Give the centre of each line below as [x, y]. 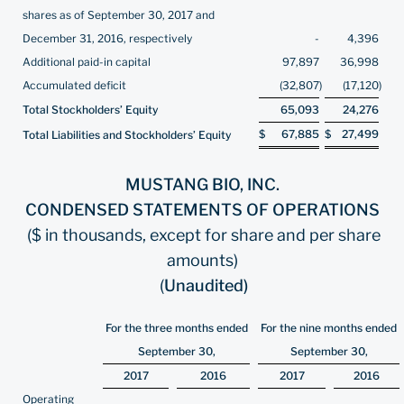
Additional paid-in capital [87, 62]
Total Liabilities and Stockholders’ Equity [127, 135]
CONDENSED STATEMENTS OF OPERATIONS [202, 210]
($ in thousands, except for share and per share [204, 235]
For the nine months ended [329, 328]
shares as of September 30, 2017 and [119, 15]
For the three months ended [176, 328]
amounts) [202, 260]
